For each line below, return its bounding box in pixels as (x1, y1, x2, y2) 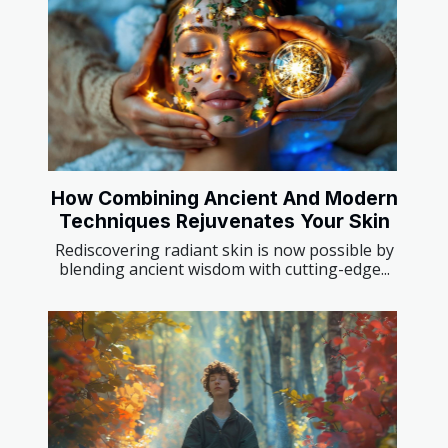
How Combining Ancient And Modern (50, 185, 398, 210)
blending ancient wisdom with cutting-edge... (58, 257, 390, 280)
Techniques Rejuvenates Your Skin (58, 208, 390, 233)
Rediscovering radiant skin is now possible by (54, 238, 394, 261)
